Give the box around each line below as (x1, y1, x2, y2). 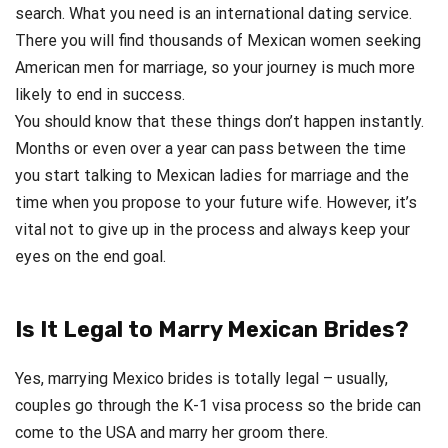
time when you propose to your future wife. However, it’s (15, 193, 417, 213)
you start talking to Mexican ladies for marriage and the (15, 166, 409, 186)
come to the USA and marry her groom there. (15, 423, 328, 443)
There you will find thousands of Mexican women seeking (15, 31, 421, 51)
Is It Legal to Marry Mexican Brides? (15, 316, 409, 344)
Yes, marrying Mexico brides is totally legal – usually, (15, 369, 388, 389)
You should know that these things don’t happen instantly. (15, 112, 424, 132)
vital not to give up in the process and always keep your (15, 220, 410, 240)
